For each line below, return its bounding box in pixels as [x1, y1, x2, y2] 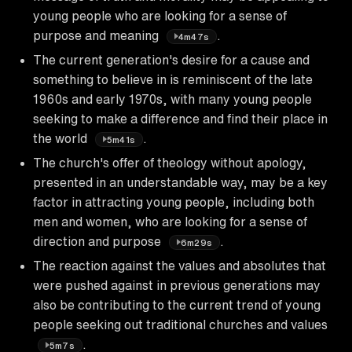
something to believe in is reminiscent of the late [33, 72, 313, 86]
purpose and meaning [33, 28, 162, 42]
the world [33, 131, 90, 145]
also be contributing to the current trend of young [33, 298, 321, 311]
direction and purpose [33, 234, 164, 247]
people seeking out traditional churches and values [33, 317, 328, 331]
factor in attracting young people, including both [33, 195, 314, 208]
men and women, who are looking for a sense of [33, 214, 307, 228]
